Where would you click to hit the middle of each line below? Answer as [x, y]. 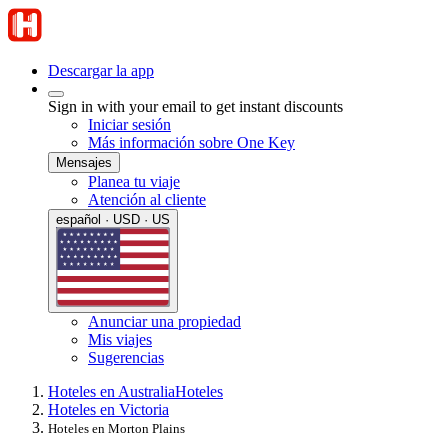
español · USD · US [113, 219]
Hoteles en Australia [111, 391]
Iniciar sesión [129, 124]
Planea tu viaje [134, 181]
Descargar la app [101, 70]
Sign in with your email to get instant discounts [195, 106]
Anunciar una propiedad [164, 321]
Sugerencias [126, 357]
